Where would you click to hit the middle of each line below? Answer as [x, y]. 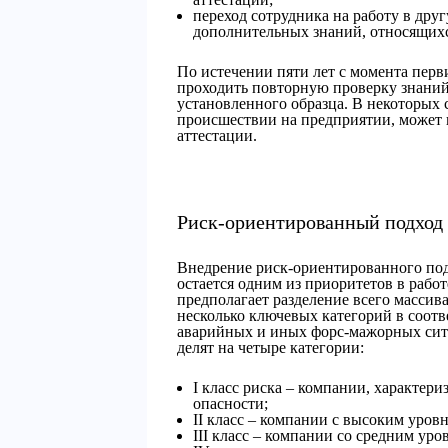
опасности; [230, 403]
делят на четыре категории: [270, 347]
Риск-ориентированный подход [310, 222]
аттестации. [217, 135]
